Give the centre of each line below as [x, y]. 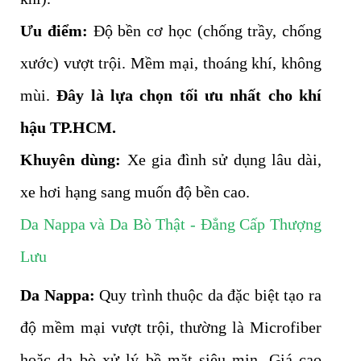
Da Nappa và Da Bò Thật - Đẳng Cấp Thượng [171, 224]
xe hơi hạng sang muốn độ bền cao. [135, 191]
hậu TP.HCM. [68, 127]
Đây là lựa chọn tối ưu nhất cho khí [189, 95]
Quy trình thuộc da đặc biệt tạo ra [208, 295]
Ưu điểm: [54, 30]
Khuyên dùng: [71, 159]
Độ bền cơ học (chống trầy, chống [204, 30]
